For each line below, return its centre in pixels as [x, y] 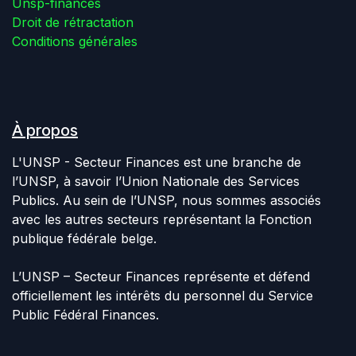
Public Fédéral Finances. [85, 315]
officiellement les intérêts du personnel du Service [163, 296]
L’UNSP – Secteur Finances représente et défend [161, 277]
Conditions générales [75, 42]
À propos [45, 131]
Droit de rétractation [73, 23]
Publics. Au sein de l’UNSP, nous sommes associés [166, 201]
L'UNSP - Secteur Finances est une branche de [157, 163]
